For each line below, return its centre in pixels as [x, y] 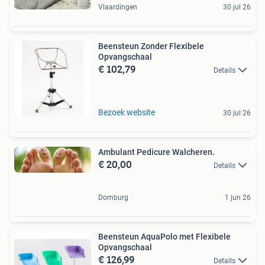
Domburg [113, 198]
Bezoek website [127, 112]
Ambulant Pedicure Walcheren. [156, 152]
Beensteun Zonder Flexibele [151, 46]
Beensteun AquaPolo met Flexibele [164, 237]
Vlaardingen [118, 7]
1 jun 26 [238, 198]
